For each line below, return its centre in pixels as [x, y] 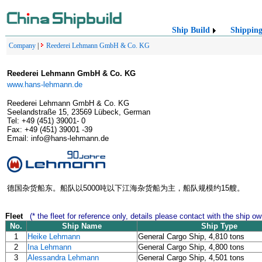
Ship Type [219, 226]
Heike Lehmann [54, 237]
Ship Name [82, 226]
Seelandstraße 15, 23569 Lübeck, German [79, 112]
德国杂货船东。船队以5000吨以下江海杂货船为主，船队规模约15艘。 [126, 188]
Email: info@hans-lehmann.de [58, 139]
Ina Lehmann [49, 247]
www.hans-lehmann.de [45, 85]
